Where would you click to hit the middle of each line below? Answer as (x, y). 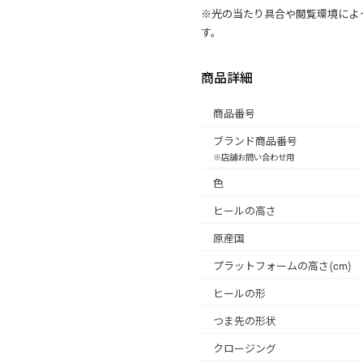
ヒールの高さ (245, 209)
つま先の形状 (245, 320)
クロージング (245, 347)
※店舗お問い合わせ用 (254, 156)
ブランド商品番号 (255, 140)
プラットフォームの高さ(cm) (282, 265)
